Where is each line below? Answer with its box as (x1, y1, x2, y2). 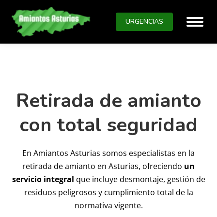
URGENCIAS (125, 17, 163, 26)
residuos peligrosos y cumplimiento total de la (24, 186, 193, 198)
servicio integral (12, 173, 74, 185)
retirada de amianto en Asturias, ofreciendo (22, 160, 184, 171)
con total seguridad (19, 111, 198, 138)
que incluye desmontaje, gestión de (74, 173, 205, 185)
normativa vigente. (74, 200, 143, 211)
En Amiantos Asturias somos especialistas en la (22, 147, 195, 158)
